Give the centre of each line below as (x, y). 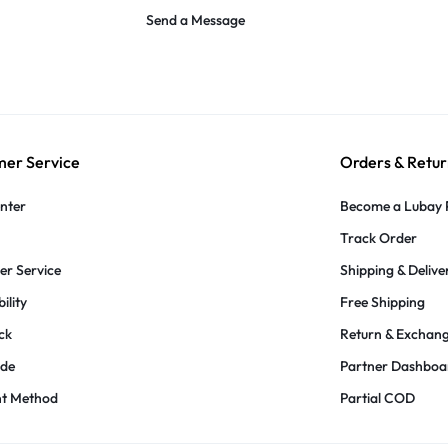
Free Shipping (382, 301)
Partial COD (377, 397)
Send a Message (195, 20)
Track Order (378, 237)
